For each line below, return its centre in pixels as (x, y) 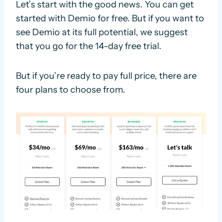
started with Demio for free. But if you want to (110, 19)
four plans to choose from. (71, 90)
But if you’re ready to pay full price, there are (106, 76)
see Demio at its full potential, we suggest (102, 32)
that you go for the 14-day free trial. (89, 46)
